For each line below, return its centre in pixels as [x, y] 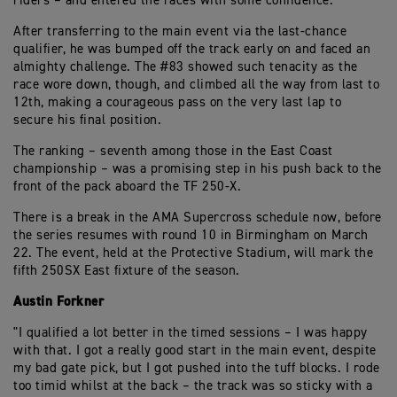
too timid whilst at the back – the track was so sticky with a [193, 386]
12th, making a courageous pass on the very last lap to [177, 102]
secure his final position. [87, 120]
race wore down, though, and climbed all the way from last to [196, 85]
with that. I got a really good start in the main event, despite [195, 350]
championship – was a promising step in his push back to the [198, 169]
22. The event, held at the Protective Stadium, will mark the [193, 253]
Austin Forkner [58, 302]
